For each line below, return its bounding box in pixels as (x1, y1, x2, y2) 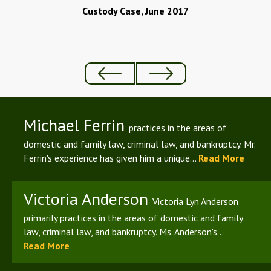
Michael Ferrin (24, 113, 129, 136)
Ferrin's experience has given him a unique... (24, 151, 198, 164)
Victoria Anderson (24, 187, 152, 210)
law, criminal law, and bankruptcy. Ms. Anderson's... (24, 225, 223, 238)
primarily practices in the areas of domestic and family (24, 211, 243, 224)
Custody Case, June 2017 (82, 4, 189, 17)
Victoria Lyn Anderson (152, 195, 238, 207)
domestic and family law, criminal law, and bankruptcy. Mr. (24, 137, 255, 150)
